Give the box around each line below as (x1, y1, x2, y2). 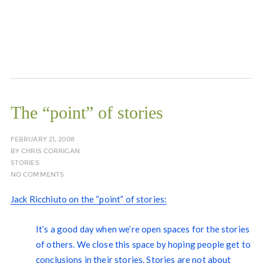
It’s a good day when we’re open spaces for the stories (35, 224, 250, 235)
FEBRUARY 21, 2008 (10, 136, 75, 144)
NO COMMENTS (10, 171, 65, 179)
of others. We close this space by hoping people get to (35, 239, 251, 250)
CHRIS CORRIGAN (21, 147, 80, 156)
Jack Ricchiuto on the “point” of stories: (10, 194, 167, 205)
